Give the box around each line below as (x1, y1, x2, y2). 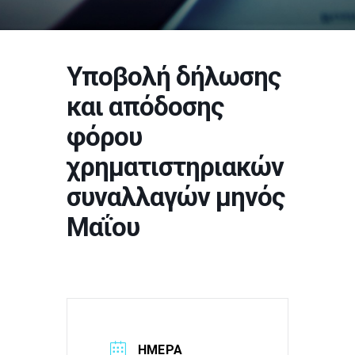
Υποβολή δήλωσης (67, 61, 281, 92)
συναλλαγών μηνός (67, 181, 284, 212)
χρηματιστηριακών (67, 151, 284, 182)
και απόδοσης (67, 91, 223, 122)
